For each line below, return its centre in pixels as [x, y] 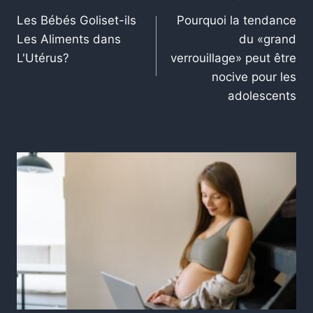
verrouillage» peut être [233, 58]
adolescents [262, 96]
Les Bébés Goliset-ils [77, 21]
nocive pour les [254, 77]
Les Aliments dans [69, 39]
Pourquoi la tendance [236, 21]
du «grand [268, 39]
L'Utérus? [43, 58]
